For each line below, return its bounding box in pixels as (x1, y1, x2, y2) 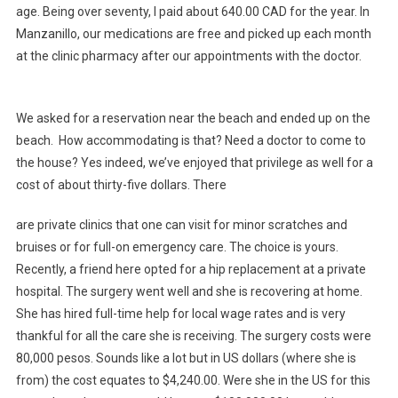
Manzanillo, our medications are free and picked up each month (15, 27, 371, 42)
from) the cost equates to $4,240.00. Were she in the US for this (15, 373, 370, 388)
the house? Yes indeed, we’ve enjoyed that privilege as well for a (15, 155, 373, 171)
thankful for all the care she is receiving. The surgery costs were (15, 329, 371, 344)
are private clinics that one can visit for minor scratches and (15, 218, 347, 233)
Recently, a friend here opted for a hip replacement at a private (15, 262, 366, 277)
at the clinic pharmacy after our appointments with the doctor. (15, 49, 364, 64)
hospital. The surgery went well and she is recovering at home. (15, 284, 362, 299)
